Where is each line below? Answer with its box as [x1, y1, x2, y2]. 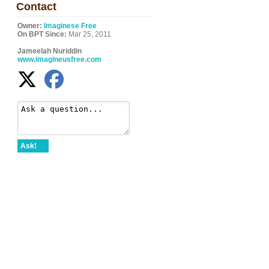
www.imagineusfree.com [17, 55, 101, 64]
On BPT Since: [17, 30, 67, 38]
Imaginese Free [44, 22, 97, 30]
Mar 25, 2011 [67, 30, 111, 38]
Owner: [17, 22, 42, 30]
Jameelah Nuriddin [17, 47, 82, 55]
